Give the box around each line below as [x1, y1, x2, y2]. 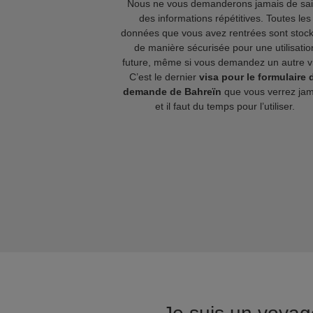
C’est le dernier [129, 71, 199, 82]
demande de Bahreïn [123, 86, 221, 97]
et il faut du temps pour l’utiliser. [155, 101, 295, 112]
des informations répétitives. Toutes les [139, 13, 311, 24]
